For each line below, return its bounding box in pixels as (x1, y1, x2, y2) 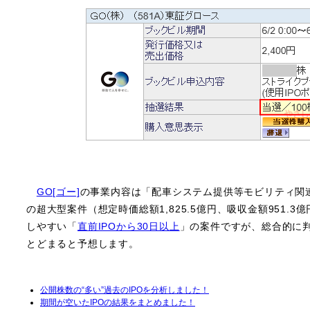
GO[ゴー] (36, 187, 80, 197)
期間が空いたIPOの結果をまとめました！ (40, 298, 195, 307)
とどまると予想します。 (26, 239, 139, 249)
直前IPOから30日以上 (77, 221, 180, 232)
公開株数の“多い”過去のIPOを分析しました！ (40, 285, 209, 295)
